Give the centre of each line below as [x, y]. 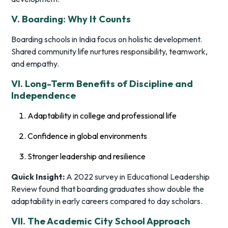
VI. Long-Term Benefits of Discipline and [102, 84]
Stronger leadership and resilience [87, 156]
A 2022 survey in [96, 177]
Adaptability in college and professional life [102, 116]
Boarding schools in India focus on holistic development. [107, 39]
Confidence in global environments [88, 136]
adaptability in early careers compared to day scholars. [107, 201]
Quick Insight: [38, 177]
